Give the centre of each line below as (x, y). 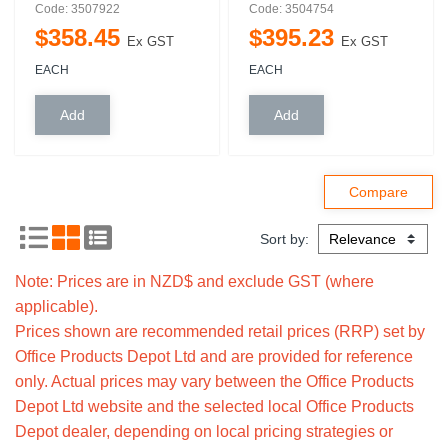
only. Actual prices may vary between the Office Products (214, 381)
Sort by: (286, 239)
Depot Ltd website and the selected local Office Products (214, 406)
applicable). (56, 306)
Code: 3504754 (291, 9)
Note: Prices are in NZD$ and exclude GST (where (194, 281)
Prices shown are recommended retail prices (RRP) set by (220, 331)
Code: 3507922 (77, 9)
